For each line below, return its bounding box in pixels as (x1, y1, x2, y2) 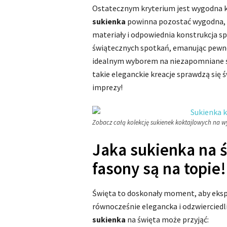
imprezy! (92, 82, 123, 92)
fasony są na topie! (92, 158, 226, 179)
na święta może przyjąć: (126, 214, 209, 224)
